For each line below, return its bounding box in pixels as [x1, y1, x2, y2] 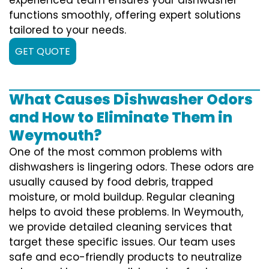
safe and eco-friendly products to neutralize [9, 249, 242, 264]
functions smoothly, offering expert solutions [9, 7, 241, 22]
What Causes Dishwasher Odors [9, 89, 253, 109]
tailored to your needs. [9, 22, 126, 37]
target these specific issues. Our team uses [9, 234, 235, 249]
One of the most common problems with [9, 144, 222, 159]
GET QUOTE [15, 44, 70, 58]
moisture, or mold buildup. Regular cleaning [9, 189, 235, 204]
